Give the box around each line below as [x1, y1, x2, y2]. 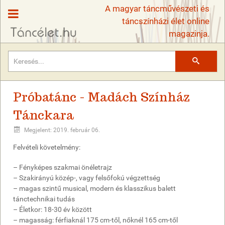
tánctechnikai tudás [13, 195, 75, 203]
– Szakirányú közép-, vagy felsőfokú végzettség [13, 174, 160, 182]
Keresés [112, 60, 140, 69]
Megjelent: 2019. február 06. [24, 127, 100, 134]
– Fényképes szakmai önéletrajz [13, 163, 112, 171]
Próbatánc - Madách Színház [13, 89, 190, 105]
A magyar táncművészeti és [105, 4, 209, 14]
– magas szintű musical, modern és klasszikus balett [13, 184, 176, 192]
